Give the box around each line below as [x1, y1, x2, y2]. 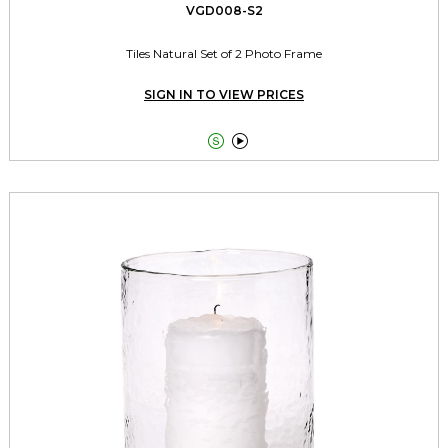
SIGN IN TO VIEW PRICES [144, 87, 304, 102]
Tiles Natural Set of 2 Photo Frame [126, 46, 322, 61]
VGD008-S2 [185, 3, 263, 18]
